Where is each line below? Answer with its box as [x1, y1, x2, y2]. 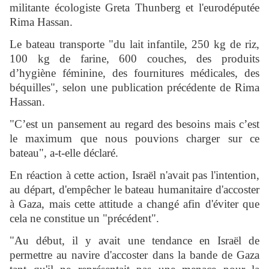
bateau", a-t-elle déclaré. [10, 147, 118, 160]
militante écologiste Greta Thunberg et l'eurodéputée [10, 1, 259, 14]
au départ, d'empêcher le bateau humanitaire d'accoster [10, 183, 259, 196]
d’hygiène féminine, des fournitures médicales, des [10, 67, 259, 80]
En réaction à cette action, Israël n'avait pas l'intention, [10, 169, 259, 182]
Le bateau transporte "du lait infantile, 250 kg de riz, [10, 38, 259, 51]
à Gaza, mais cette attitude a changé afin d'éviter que [10, 198, 259, 211]
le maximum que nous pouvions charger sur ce [10, 132, 259, 145]
